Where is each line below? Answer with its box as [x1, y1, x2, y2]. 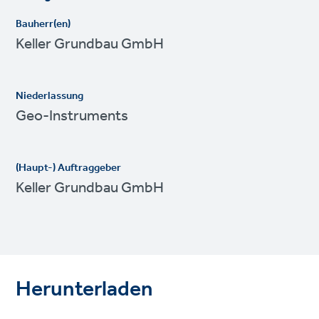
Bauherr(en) [16, 14, 71, 34]
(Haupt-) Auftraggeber [16, 157, 122, 178]
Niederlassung [16, 85, 84, 106]
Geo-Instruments [16, 101, 129, 130]
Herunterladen [16, 268, 154, 310]
